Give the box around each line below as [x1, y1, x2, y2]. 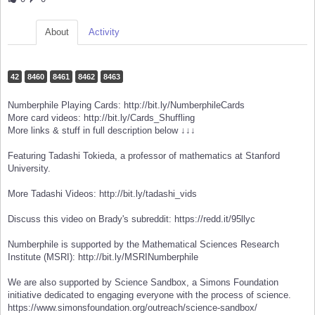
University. [8, 163, 51, 174]
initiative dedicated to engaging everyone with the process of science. [8, 290, 291, 301]
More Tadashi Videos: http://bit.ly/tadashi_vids [8, 188, 197, 200]
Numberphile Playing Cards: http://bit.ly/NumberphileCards [8, 100, 245, 111]
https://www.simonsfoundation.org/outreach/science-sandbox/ [8, 302, 257, 314]
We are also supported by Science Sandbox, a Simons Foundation [8, 277, 278, 288]
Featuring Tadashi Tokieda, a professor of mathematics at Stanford [8, 150, 280, 162]
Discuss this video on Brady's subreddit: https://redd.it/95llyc [8, 214, 255, 225]
